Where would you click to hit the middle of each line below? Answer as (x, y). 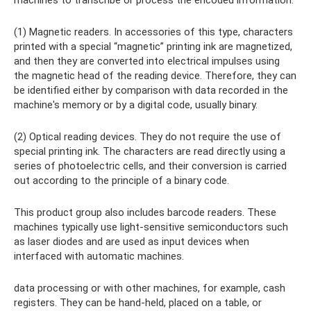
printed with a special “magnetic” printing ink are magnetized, (153, 47)
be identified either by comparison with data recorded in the (151, 91)
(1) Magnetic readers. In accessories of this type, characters (153, 32)
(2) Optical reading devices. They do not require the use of (148, 137)
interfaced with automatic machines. (99, 257)
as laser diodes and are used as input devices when (132, 242)
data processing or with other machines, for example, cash (150, 288)
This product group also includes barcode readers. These (145, 213)
